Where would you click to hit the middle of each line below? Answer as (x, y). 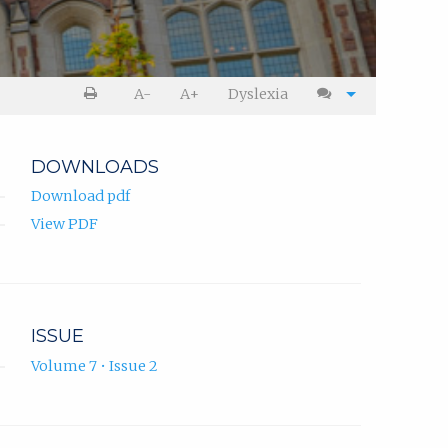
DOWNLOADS (95, 167)
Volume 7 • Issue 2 (94, 365)
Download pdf (80, 196)
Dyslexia (258, 94)
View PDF (64, 224)
